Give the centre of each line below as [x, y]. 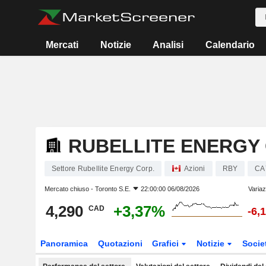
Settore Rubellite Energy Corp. [103, 169]
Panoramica [64, 243]
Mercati [62, 45]
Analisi [168, 45]
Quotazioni [120, 243]
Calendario [230, 45]
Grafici [167, 243]
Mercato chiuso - [69, 189]
